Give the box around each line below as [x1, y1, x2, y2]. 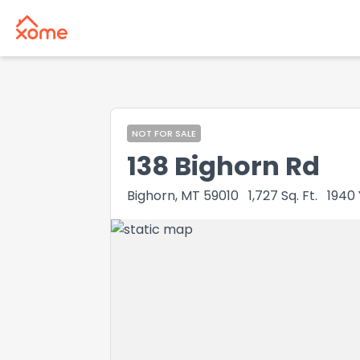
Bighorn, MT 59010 [127, 186, 239, 205]
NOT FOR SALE [132, 127, 196, 140]
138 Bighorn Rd [127, 148, 320, 184]
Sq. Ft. [281, 186, 317, 205]
